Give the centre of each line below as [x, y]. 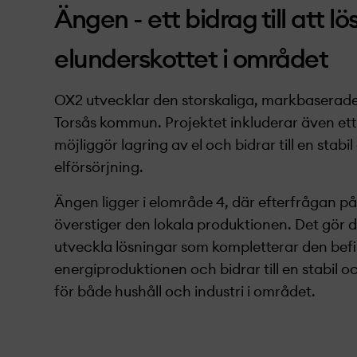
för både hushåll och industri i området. [185, 292]
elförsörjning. [99, 167]
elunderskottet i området [191, 60]
